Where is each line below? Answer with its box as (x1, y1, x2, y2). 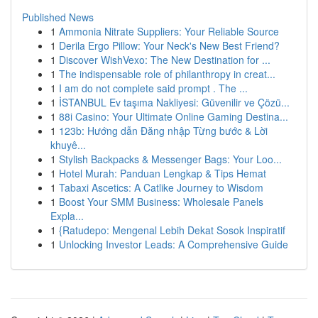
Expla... (50, 209, 84, 223)
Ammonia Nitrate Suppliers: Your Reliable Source (59, 24, 279, 38)
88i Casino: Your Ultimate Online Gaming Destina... (59, 109, 288, 124)
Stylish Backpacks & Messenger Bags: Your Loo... (59, 152, 282, 166)
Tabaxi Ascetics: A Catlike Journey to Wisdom (59, 180, 263, 194)
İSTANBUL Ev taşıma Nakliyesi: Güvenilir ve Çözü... (59, 95, 290, 109)
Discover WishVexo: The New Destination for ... (59, 53, 270, 67)
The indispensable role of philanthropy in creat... (59, 67, 275, 81)
